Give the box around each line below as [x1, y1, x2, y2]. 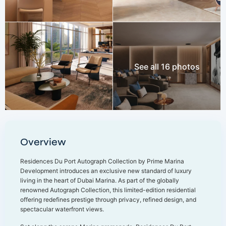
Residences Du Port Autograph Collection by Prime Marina [20, 157, 184, 165]
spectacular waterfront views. [20, 205, 104, 213]
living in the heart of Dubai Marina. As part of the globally [20, 177, 179, 184]
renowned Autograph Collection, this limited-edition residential [20, 186, 196, 194]
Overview [20, 136, 66, 148]
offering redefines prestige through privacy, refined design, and [20, 196, 196, 203]
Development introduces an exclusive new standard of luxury [20, 167, 192, 175]
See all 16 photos [134, 62, 200, 72]
